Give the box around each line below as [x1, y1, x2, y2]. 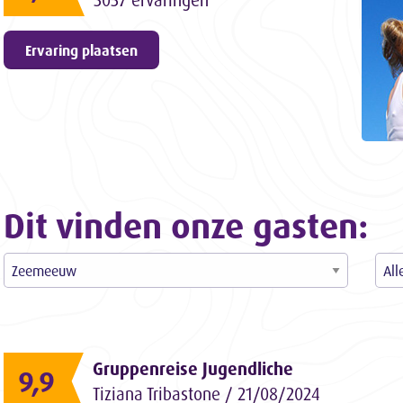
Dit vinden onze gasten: [4, 202, 368, 246]
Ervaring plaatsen [25, 40, 138, 59]
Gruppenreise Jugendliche [93, 357, 293, 380]
